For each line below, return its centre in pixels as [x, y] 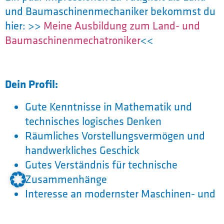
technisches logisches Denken [93, 121]
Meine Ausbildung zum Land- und [122, 26]
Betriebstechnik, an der [78, 208]
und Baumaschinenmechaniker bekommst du [110, 11]
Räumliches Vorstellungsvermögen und [115, 136]
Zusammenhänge [66, 179]
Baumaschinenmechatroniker [73, 40]
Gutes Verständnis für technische [101, 165]
